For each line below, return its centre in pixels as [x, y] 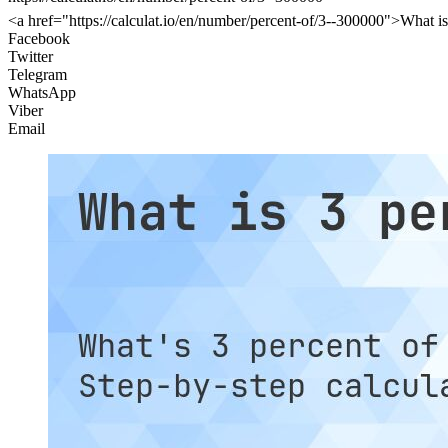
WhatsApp [42, 93]
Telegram [37, 75]
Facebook [39, 39]
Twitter [30, 57]
